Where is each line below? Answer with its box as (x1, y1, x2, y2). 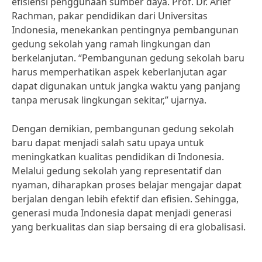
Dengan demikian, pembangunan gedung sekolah (12, 122, 234, 135)
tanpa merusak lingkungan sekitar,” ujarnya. (12, 94, 206, 106)
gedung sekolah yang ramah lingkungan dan (12, 37, 211, 50)
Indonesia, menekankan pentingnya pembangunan (12, 23, 239, 36)
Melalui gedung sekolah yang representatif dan (12, 164, 222, 177)
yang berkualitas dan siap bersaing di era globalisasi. (12, 220, 246, 233)
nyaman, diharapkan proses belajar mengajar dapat (12, 178, 242, 191)
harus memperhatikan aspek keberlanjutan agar (12, 65, 227, 78)
